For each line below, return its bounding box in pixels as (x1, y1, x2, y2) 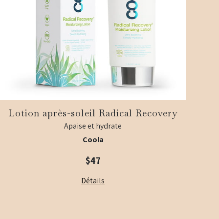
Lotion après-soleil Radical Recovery (8, 107, 178, 120)
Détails (81, 175, 105, 186)
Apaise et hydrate (64, 121, 122, 131)
